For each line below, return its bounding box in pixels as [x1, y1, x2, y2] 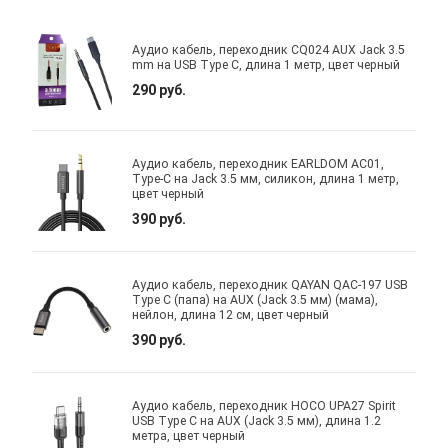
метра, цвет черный [132, 428, 246, 443]
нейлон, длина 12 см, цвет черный [132, 307, 330, 322]
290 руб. [132, 82, 187, 99]
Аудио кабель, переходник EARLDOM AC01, [132, 156, 385, 171]
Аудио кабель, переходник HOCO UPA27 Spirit [132, 398, 397, 413]
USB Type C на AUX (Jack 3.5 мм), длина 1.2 [132, 413, 382, 428]
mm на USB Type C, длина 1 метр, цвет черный [132, 58, 401, 73]
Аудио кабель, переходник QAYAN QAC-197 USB [132, 277, 409, 292]
